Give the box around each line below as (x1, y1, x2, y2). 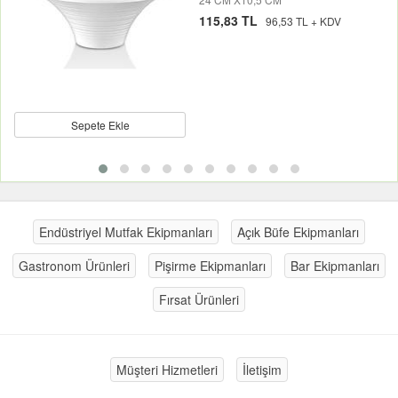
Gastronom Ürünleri (19, 257, 130, 275)
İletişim (243, 361, 282, 378)
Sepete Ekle (70, 117, 130, 132)
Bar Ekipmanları (291, 257, 379, 275)
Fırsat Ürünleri (159, 291, 239, 308)
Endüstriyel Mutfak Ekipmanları (39, 223, 212, 241)
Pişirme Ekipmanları (155, 257, 266, 275)
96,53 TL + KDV (266, 13, 341, 28)
